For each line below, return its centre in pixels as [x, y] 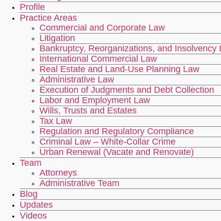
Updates [36, 204]
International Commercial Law [98, 58]
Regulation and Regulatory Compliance [117, 131]
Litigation [57, 38]
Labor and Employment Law [95, 100]
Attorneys [58, 172]
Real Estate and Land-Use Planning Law [119, 69]
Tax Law [56, 121]
